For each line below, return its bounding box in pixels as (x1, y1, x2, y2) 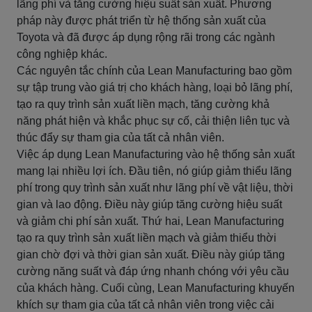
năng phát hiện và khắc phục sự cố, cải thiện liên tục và (17, 115, 290, 127)
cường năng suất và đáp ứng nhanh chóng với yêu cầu (17, 265, 289, 277)
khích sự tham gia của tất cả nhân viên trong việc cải (17, 299, 274, 311)
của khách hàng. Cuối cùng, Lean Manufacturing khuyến (17, 282, 295, 294)
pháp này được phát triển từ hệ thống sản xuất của (17, 15, 266, 26)
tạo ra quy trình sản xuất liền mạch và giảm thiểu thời (17, 232, 276, 244)
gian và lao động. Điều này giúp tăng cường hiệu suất (17, 198, 282, 210)
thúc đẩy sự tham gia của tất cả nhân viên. (17, 132, 224, 143)
